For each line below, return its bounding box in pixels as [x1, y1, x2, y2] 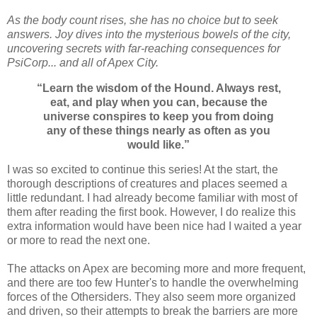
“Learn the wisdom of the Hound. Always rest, [36, 81, 281, 94]
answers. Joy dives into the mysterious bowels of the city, [7, 28, 291, 40]
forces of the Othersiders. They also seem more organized [7, 291, 296, 304]
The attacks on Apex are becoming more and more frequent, [7, 263, 306, 275]
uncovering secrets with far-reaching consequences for [7, 42, 280, 54]
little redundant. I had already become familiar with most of [7, 192, 297, 204]
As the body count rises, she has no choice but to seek [7, 13, 278, 26]
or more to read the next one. [7, 234, 150, 247]
